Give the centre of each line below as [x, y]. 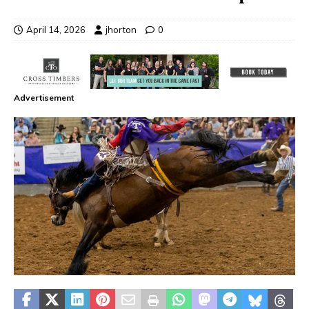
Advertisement [44, 97]
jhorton [121, 29]
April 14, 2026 [56, 29]
